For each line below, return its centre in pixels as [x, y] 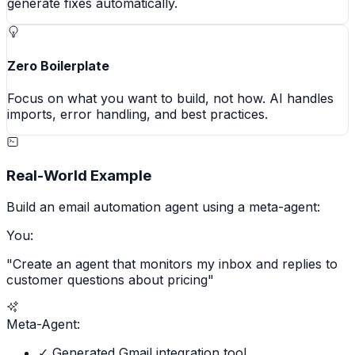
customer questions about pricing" [110, 280]
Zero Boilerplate [58, 65]
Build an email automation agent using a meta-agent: [163, 207]
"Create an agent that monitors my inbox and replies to [172, 264]
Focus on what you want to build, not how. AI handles [170, 99]
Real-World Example [79, 175]
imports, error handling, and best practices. [137, 115]
